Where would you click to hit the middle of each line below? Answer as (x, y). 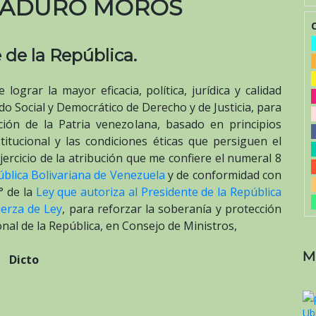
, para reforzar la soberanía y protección (172, 209)
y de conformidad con (223, 175)
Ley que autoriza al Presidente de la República (159, 192)
